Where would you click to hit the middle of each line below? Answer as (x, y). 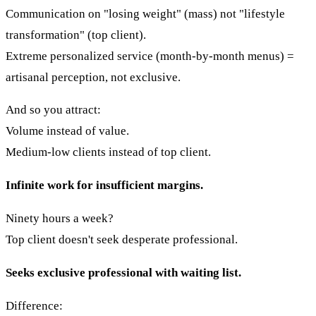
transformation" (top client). (76, 35)
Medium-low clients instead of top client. (108, 152)
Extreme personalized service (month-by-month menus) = (150, 56)
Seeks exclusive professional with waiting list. (123, 272)
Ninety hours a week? (60, 219)
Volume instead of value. (67, 131)
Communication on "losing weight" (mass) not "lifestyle (145, 13)
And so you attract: (53, 110)
